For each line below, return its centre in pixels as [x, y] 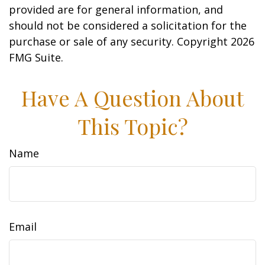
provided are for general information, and [116, 9]
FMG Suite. [36, 57]
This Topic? [132, 126]
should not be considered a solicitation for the [128, 25]
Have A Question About [132, 98]
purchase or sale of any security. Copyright [120, 41]
